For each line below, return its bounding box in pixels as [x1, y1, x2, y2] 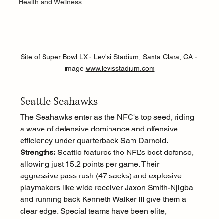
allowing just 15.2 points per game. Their [20, 159, 161, 169]
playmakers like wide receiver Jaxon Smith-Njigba [20, 183, 195, 193]
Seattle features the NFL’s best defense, [55, 148, 196, 157]
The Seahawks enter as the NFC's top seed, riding [20, 112, 196, 122]
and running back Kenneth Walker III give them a [20, 195, 188, 204]
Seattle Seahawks [20, 94, 98, 109]
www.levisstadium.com [85, 65, 155, 73]
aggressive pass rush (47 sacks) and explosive [20, 171, 184, 181]
